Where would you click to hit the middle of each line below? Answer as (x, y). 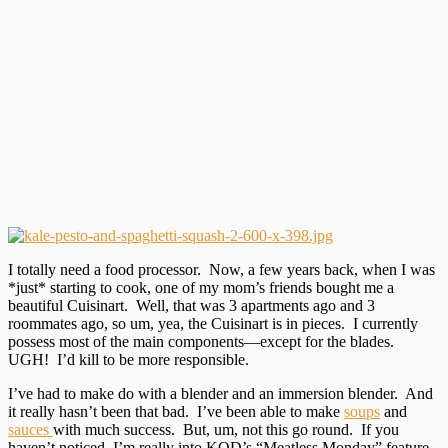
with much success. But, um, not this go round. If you (226, 429)
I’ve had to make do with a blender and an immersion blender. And (220, 393)
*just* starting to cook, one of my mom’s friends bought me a (201, 287)
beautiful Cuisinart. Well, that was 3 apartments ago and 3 (191, 305)
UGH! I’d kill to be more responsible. (128, 359)
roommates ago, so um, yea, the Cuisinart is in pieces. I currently (213, 323)
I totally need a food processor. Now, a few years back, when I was (221, 269)
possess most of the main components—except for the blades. (203, 341)
